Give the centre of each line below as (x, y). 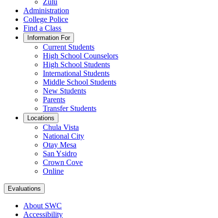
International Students (76, 73)
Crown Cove (63, 162)
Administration (46, 10)
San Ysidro (60, 154)
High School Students (76, 64)
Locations (41, 118)
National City (64, 136)
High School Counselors (81, 56)
